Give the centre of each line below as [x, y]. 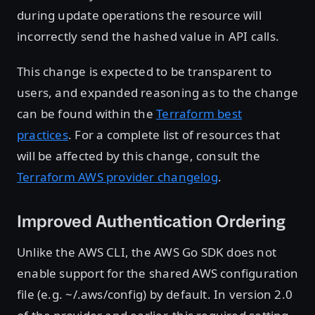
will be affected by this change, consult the [139, 155]
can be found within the [87, 113]
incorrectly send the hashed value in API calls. [148, 36]
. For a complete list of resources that [174, 134]
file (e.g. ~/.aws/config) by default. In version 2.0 [155, 294]
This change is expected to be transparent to [144, 71]
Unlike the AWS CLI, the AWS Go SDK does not [147, 252]
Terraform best [199, 113]
